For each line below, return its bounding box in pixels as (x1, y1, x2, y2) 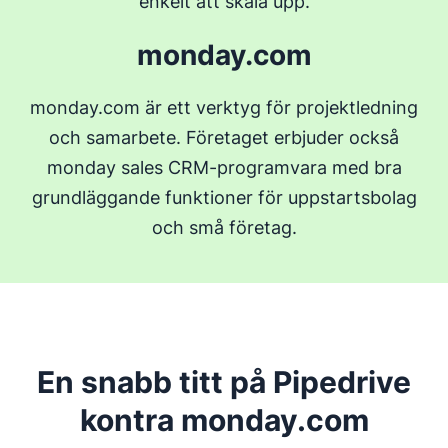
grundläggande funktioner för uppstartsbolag (31, 187, 417, 208)
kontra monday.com (79, 402, 369, 438)
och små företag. (151, 217, 297, 238)
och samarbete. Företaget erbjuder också (49, 127, 399, 148)
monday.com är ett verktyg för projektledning (30, 97, 418, 118)
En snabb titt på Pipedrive (37, 364, 411, 400)
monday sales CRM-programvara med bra (46, 157, 402, 178)
